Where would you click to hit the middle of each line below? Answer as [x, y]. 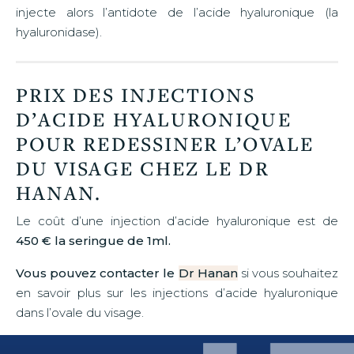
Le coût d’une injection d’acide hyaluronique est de [177, 220]
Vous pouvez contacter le [96, 273]
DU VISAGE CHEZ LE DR [143, 168]
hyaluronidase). [59, 32]
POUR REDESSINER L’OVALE [165, 143]
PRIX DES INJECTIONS [136, 94]
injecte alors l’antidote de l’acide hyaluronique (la [177, 12]
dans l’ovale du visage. [80, 312]
